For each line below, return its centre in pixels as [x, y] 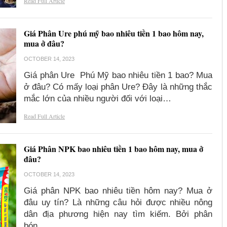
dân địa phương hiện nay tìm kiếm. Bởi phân [118, 214]
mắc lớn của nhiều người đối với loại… [98, 99]
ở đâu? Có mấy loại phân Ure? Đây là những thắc [118, 87]
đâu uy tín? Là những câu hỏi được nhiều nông [118, 203]
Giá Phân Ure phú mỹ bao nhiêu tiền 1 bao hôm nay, [114, 33]
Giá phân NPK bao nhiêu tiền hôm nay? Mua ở [118, 191]
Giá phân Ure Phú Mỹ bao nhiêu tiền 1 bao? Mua [118, 75]
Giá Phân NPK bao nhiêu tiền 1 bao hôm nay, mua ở [114, 149]
